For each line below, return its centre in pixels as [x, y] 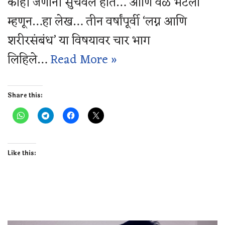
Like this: [22, 153]
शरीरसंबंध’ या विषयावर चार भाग [79, 41]
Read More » [84, 60]
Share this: [25, 95]
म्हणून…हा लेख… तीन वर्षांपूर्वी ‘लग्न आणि [97, 22]
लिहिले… [29, 60]
